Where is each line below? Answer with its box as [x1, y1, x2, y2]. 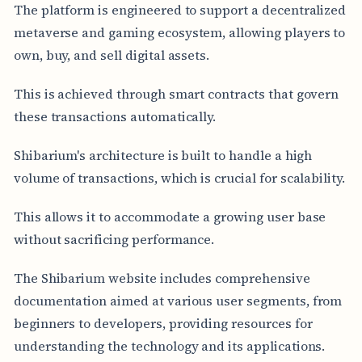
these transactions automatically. [13, 107, 217, 125]
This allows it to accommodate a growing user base [13, 207, 326, 225]
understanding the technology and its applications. [13, 336, 326, 355]
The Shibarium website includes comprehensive [13, 268, 310, 287]
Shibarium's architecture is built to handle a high [13, 145, 313, 164]
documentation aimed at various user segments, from [13, 291, 343, 309]
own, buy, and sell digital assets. [13, 45, 210, 64]
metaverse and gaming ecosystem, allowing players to [13, 23, 346, 41]
